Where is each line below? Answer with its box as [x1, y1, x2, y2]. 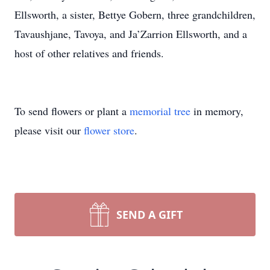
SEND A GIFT [116, 207, 183, 222]
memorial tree [130, 104, 190, 118]
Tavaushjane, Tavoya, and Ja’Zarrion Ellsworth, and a [14, 27, 247, 41]
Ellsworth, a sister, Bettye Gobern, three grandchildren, [14, 7, 256, 22]
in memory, [190, 104, 243, 118]
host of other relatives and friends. [14, 46, 164, 60]
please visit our [14, 123, 84, 137]
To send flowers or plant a [14, 104, 130, 118]
